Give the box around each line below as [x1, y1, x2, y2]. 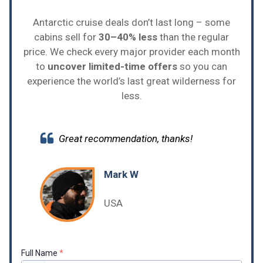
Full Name [21, 248, 59, 258]
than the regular [157, 31, 229, 43]
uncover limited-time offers [48, 60, 177, 73]
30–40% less [99, 31, 157, 43]
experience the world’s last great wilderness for [27, 75, 236, 87]
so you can [177, 60, 227, 73]
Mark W [104, 168, 139, 181]
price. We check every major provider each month [23, 46, 240, 58]
